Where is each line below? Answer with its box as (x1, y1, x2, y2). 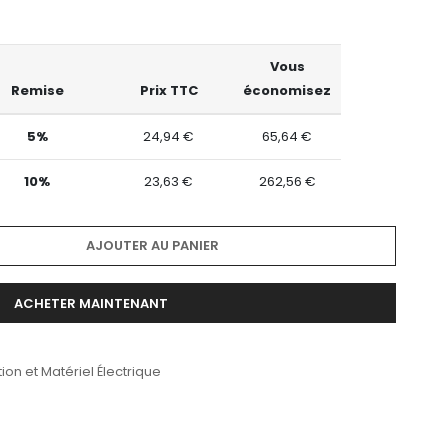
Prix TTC (139, 81, 198, 101)
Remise (10, 81, 64, 101)
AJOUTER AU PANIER (85, 236, 219, 256)
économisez (243, 81, 331, 101)
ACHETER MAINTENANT (14, 294, 168, 314)
